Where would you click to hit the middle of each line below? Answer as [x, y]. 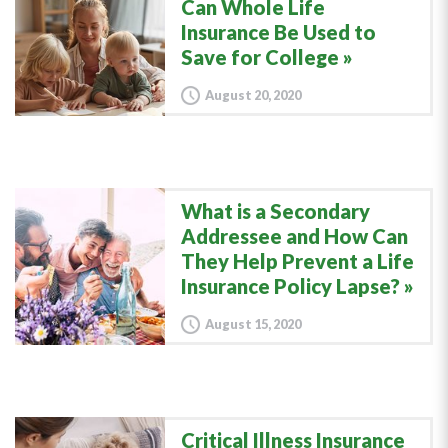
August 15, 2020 [253, 324]
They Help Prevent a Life [297, 261]
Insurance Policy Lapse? [290, 286]
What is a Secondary [275, 211]
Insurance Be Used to [278, 32]
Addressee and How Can [294, 236]
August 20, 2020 [253, 95]
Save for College [260, 57]
